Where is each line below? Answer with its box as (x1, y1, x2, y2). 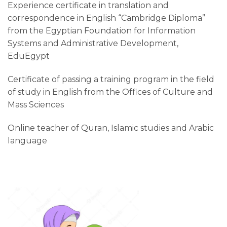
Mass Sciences (8, 99, 64, 109)
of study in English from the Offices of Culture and (8, 87, 213, 97)
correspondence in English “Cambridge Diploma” (8, 13, 205, 23)
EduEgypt (8, 51, 50, 61)
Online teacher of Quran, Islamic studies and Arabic (8, 123, 214, 133)
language (8, 135, 47, 145)
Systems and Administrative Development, (8, 38, 178, 48)
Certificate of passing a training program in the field (8, 74, 214, 84)
